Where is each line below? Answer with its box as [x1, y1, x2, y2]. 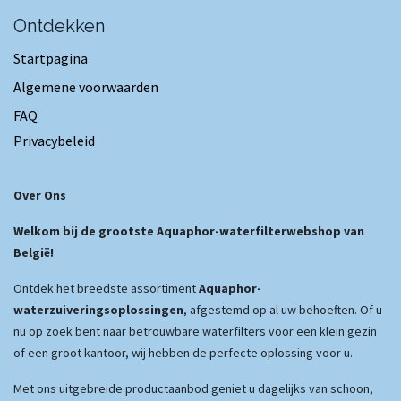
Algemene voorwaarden [13, 78, 158, 96]
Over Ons [13, 187, 66, 203]
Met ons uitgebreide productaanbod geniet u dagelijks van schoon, [13, 380, 373, 397]
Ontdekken [13, 15, 105, 37]
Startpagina [13, 49, 88, 67]
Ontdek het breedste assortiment [13, 280, 199, 296]
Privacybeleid [13, 132, 95, 149]
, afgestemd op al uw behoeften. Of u [183, 302, 382, 318]
